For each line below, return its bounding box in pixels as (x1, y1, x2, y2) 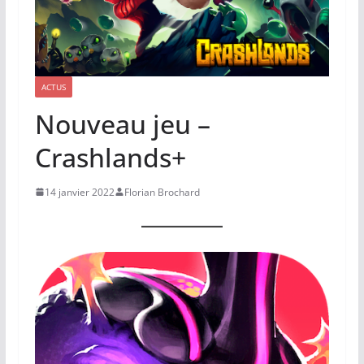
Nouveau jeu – (34, 106, 210, 141)
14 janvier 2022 (44, 184, 115, 199)
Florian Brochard (123, 184, 200, 199)
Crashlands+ (34, 139, 186, 175)
